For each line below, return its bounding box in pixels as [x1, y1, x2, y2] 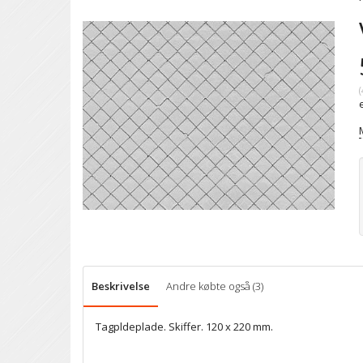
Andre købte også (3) [166, 279, 263, 294]
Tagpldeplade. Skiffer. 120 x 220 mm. [96, 319, 273, 335]
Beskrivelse [92, 279, 150, 294]
